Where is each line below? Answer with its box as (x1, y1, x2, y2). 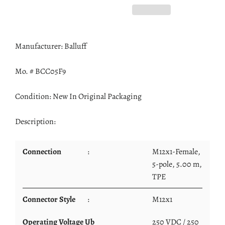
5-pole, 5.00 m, (152, 159, 202, 170)
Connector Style (23, 194, 83, 205)
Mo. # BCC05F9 (15, 66, 66, 77)
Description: (15, 116, 57, 127)
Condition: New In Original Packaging (15, 91, 143, 102)
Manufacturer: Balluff (15, 41, 86, 52)
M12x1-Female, (152, 146, 200, 157)
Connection (23, 146, 69, 157)
